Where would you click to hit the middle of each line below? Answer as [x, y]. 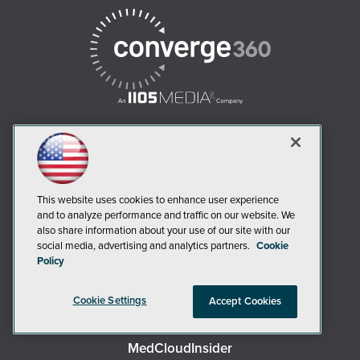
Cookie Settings [110, 301]
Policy [51, 261]
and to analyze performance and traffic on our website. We [166, 215]
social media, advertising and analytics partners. [145, 246]
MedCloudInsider [180, 348]
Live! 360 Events [180, 303]
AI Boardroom [180, 168]
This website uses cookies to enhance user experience [158, 200]
